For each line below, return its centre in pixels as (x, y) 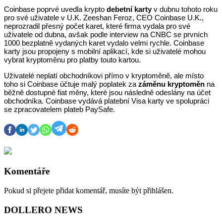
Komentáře (27, 171)
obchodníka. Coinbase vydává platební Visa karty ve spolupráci (107, 101)
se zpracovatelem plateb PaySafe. (59, 109)
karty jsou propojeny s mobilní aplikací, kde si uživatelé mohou (105, 52)
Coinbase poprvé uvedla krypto (55, 10)
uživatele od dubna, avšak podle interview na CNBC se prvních (106, 35)
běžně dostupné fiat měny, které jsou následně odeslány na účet (107, 92)
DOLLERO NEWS (43, 210)
